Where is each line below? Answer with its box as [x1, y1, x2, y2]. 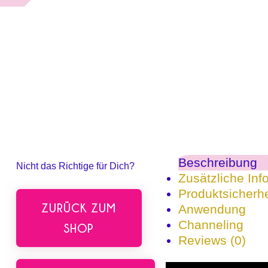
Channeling [178, 218, 243, 232]
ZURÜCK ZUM [41, 201, 117, 214]
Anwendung [178, 202, 246, 217]
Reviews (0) [178, 233, 246, 248]
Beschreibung [178, 156, 257, 170]
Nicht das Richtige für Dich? [16, 161, 135, 172]
